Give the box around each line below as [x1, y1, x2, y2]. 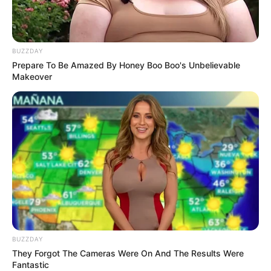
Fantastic [12, 259, 49, 270]
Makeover [12, 71, 52, 82]
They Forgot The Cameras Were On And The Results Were [12, 247, 244, 258]
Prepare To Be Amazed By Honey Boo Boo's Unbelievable [12, 59, 240, 70]
